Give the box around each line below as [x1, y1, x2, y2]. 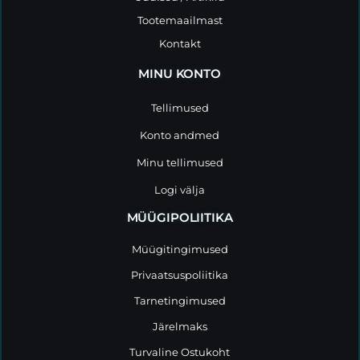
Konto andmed [140, 128, 220, 141]
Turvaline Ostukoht [129, 345, 231, 358]
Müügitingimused [131, 242, 228, 256]
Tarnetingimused [133, 293, 226, 307]
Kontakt [158, 36, 201, 50]
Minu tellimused [136, 155, 223, 169]
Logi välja [154, 182, 206, 196]
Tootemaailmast [137, 13, 223, 27]
